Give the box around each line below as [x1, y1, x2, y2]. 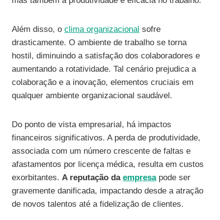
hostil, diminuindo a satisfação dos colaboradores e [12, 51, 200, 61]
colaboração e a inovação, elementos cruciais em [12, 78, 193, 87]
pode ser [156, 173, 191, 183]
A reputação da [62, 173, 123, 183]
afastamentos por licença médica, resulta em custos [12, 160, 204, 169]
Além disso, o [12, 25, 64, 34]
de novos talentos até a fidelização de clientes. [12, 199, 184, 209]
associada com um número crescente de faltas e [12, 146, 191, 156]
